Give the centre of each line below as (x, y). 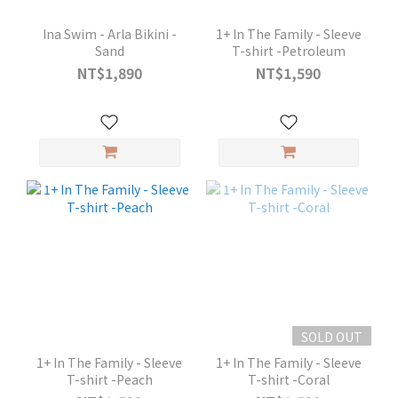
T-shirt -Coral (288, 379)
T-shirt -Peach (109, 379)
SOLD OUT (332, 337)
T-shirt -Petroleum (288, 50)
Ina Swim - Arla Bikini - (107, 33)
